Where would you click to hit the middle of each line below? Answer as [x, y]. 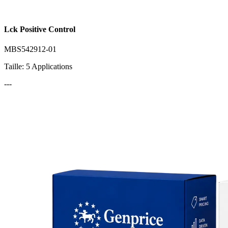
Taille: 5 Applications [38, 67]
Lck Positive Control [40, 30]
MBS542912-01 [30, 49]
